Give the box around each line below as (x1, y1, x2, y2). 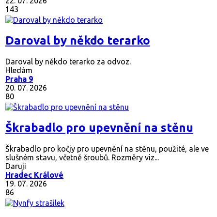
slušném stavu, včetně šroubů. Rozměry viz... (5, 153, 159, 162)
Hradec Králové (5, 170, 63, 180)
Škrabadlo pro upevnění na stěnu (5, 121, 193, 135)
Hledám (5, 66, 32, 75)
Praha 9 (5, 75, 33, 84)
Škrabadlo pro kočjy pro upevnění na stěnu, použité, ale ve (5, 144, 209, 154)
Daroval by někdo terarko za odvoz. (5, 57, 131, 66)
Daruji (5, 162, 26, 171)
